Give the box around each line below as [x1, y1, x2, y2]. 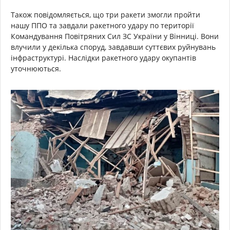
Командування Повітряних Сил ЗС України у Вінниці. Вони [11, 31, 219, 42]
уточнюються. [11, 64, 61, 74]
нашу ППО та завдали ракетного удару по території [11, 21, 194, 31]
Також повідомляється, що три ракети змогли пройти [11, 10, 200, 20]
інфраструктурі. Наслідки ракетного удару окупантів [11, 53, 196, 63]
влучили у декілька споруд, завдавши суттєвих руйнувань [11, 42, 216, 52]
